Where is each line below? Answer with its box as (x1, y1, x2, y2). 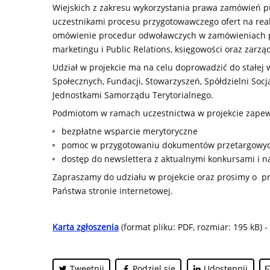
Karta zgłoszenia (52, 221, 119, 233)
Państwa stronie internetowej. (52, 185, 173, 196)
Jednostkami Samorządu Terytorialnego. (52, 89, 213, 101)
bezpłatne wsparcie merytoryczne (61, 125, 198, 137)
